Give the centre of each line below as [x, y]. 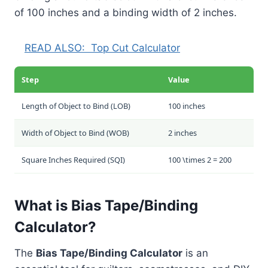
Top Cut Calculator [135, 48]
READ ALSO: [55, 48]
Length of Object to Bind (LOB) [76, 106]
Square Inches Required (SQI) [73, 159]
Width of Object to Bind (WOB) [75, 133]
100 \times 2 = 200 [200, 159]
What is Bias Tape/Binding [106, 205]
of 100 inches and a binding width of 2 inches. [126, 12]
